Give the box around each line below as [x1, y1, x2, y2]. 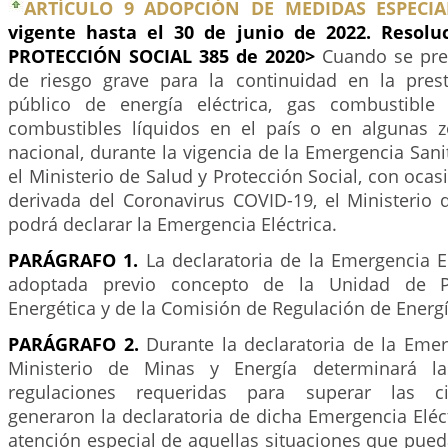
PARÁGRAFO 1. [8, 248, 139, 272]
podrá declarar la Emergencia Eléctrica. [8, 212, 337, 236]
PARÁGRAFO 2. [8, 332, 139, 356]
